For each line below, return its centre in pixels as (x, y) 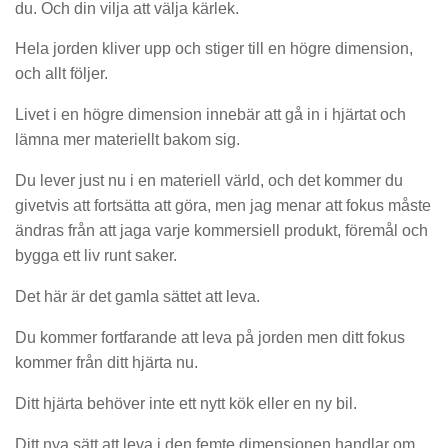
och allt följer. (61, 74)
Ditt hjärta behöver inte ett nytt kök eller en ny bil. (186, 403)
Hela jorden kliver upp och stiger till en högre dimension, (214, 49)
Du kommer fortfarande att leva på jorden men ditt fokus (210, 337)
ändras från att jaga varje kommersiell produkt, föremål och (221, 231)
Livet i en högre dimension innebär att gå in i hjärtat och (210, 115)
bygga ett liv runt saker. (96, 256)
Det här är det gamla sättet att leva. (137, 297)
